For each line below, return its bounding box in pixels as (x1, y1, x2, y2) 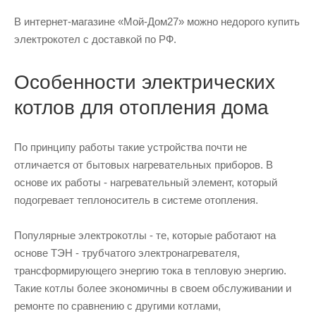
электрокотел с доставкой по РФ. (14, 33, 176, 46)
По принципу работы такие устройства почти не (14, 141, 247, 154)
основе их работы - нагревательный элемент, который (14, 176, 277, 189)
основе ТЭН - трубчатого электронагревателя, (14, 247, 240, 260)
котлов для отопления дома (14, 97, 269, 119)
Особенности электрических (14, 71, 275, 94)
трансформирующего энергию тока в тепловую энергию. (14, 265, 286, 277)
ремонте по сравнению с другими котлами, (14, 300, 221, 312)
